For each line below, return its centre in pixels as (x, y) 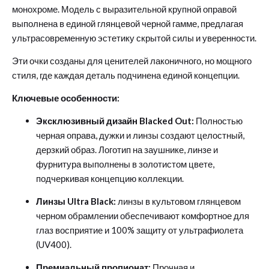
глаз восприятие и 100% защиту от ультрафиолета (140, 230)
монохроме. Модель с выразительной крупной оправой (124, 9)
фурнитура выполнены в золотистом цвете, (125, 164)
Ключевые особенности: (66, 98)
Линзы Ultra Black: (76, 201)
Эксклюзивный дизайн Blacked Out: (115, 121)
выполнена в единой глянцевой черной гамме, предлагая (128, 24)
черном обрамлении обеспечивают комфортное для (143, 216)
